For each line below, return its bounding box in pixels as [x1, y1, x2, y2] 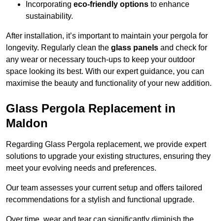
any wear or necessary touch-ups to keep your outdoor [6, 55, 195, 64]
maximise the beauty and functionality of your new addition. [6, 79, 212, 88]
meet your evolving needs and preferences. [6, 164, 156, 173]
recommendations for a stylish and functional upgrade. [6, 195, 194, 204]
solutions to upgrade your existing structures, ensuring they [6, 152, 211, 161]
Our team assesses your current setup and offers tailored [6, 184, 202, 192]
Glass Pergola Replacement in [6, 102, 176, 115]
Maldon [6, 116, 48, 130]
